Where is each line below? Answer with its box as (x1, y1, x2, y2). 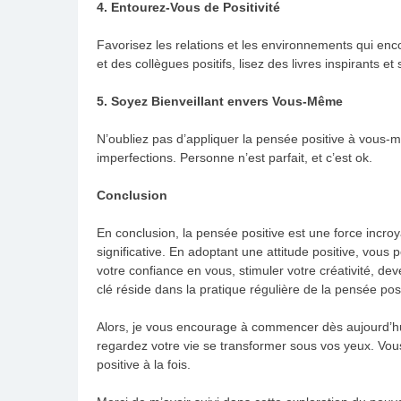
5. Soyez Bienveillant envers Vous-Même (97, 93, 343, 108)
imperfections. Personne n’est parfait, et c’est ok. (97, 149, 372, 165)
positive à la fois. (97, 356, 191, 371)
